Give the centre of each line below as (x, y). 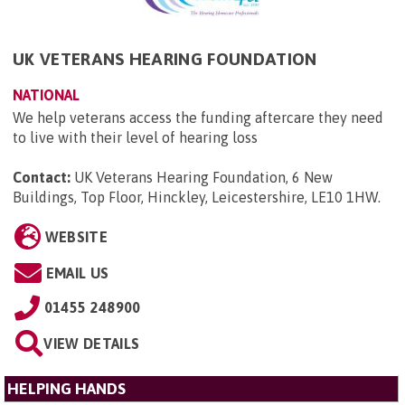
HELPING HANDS (66, 388)
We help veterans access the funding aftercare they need (198, 117)
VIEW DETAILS (92, 343)
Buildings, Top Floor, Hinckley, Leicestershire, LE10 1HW (195, 197)
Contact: (42, 177)
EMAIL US (77, 273)
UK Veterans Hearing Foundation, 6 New (203, 177)
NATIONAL (46, 94)
